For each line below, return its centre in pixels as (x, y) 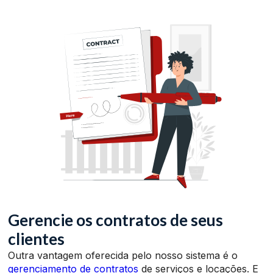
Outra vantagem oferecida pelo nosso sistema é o (123, 255)
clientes (37, 239)
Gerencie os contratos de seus (116, 220)
